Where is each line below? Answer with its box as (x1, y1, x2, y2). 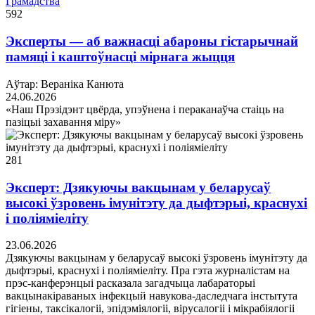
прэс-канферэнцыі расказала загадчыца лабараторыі (6, 277, 255, 290)
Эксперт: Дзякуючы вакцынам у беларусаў (6, 179, 271, 195)
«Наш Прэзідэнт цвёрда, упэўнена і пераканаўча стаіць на (6, 103, 284, 115)
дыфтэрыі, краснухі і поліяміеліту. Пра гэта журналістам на (6, 264, 290, 277)
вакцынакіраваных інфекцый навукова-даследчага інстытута (6, 290, 297, 302)
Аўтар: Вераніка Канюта (6, 77, 124, 90)
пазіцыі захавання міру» (6, 115, 121, 128)
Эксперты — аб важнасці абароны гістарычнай (6, 34, 298, 49)
